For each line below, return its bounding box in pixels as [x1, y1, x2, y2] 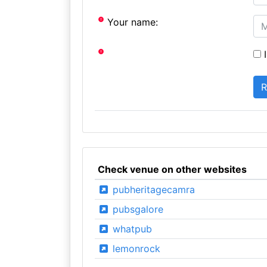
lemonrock [109, 242, 160, 254]
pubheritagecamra [109, 183, 195, 195]
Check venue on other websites [97, 163, 247, 175]
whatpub [109, 222, 152, 235]
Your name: [104, 15, 159, 28]
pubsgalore [109, 203, 163, 215]
